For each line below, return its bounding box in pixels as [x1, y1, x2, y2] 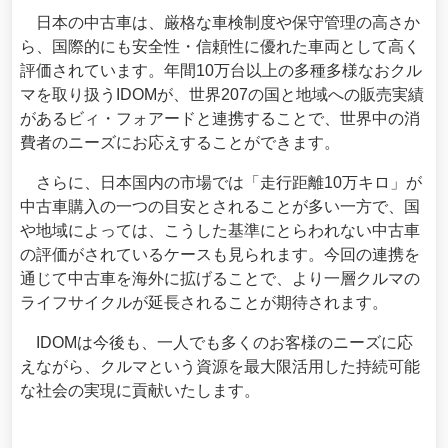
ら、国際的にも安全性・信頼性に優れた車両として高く [20, 38, 420, 56]
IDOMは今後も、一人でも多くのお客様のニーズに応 [20, 334, 413, 352]
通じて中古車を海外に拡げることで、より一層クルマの [20, 270, 420, 288]
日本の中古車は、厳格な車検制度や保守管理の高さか [20, 14, 420, 32]
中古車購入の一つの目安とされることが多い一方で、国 [20, 198, 420, 216]
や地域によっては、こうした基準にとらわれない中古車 [20, 222, 420, 240]
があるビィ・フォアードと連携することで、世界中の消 [20, 110, 420, 128]
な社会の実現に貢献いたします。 [20, 382, 260, 400]
